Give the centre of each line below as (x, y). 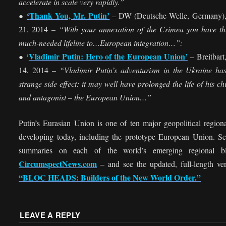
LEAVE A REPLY (50, 215)
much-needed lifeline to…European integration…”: (101, 42)
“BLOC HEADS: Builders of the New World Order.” (110, 177)
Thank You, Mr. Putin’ (70, 15)
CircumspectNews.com (58, 163)
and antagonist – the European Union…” (85, 97)
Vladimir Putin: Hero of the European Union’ (108, 56)
